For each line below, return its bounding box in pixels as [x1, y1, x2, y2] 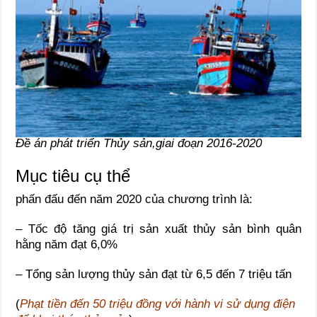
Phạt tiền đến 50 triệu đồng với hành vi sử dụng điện [20, 296, 296, 311]
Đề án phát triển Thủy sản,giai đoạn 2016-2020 [16, 136, 263, 150]
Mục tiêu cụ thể [16, 166, 131, 185]
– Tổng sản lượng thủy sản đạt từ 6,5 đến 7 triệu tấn [16, 267, 292, 281]
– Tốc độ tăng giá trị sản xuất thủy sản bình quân [16, 221, 301, 236]
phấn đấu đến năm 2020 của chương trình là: [16, 192, 253, 206]
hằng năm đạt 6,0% [16, 237, 118, 251]
